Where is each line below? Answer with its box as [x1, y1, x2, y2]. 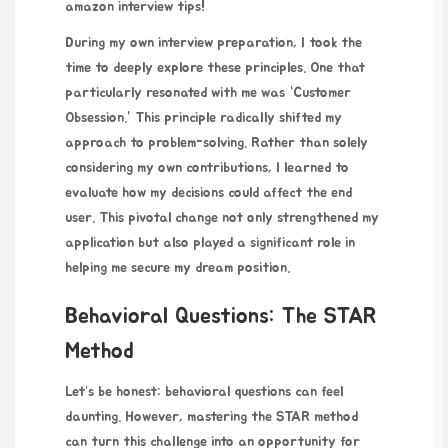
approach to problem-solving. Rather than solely [65, 136, 368, 151]
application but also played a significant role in [65, 236, 355, 251]
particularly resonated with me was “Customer [65, 86, 351, 101]
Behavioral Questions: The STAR [65, 304, 376, 327]
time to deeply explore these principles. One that [65, 61, 365, 76]
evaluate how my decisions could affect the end [65, 186, 352, 201]
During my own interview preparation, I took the [65, 36, 362, 51]
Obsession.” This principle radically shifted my [65, 111, 342, 126]
